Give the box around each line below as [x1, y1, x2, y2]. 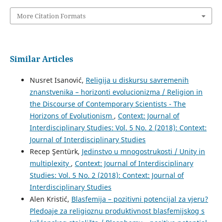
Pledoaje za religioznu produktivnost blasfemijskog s [29, 206, 205, 216]
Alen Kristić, [29, 194, 71, 204]
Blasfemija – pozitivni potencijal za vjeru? [71, 194, 208, 204]
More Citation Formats [16, 11, 86, 21]
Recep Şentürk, [29, 146, 82, 156]
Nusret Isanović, [29, 75, 86, 85]
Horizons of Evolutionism [29, 111, 114, 120]
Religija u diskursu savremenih [85, 75, 189, 85]
